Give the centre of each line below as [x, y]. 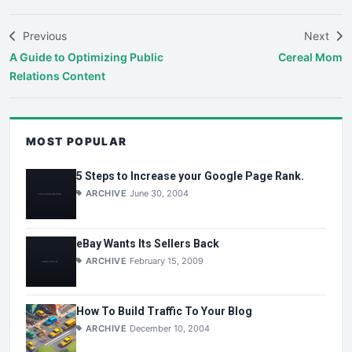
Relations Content [57, 75]
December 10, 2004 [170, 328]
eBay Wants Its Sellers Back [148, 243]
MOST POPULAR [77, 141]
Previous [43, 35]
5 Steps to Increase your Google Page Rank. [190, 176]
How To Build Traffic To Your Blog [164, 311]
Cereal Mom [310, 57]
